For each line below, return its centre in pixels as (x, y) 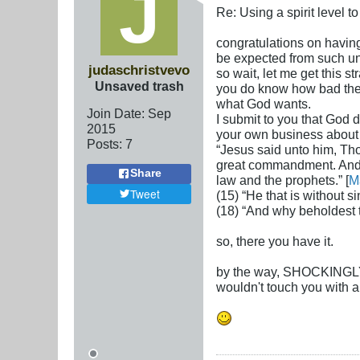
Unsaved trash (139, 86)
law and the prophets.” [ (282, 180)
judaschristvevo (139, 70)
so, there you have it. (275, 241)
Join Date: (116, 113)
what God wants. (264, 103)
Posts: (104, 143)
